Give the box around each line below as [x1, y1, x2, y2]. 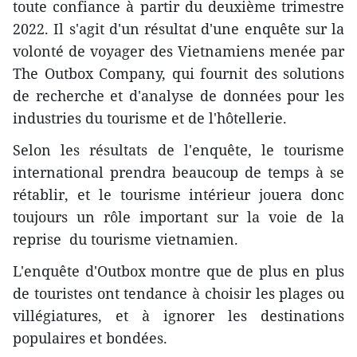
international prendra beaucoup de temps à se [13, 162, 344, 182]
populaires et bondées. [13, 328, 167, 347]
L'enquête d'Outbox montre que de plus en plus [13, 261, 344, 280]
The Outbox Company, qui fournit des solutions [13, 63, 344, 83]
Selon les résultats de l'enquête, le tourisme [13, 139, 344, 159]
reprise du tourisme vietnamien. [13, 229, 238, 249]
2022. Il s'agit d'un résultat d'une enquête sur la [13, 18, 344, 38]
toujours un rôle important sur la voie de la [13, 206, 344, 226]
